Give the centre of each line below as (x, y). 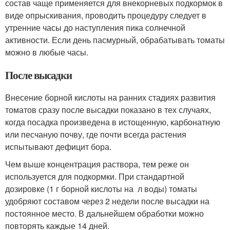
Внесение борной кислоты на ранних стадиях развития (110, 97)
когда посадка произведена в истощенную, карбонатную (113, 122)
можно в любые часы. (47, 52)
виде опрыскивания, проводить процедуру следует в (106, 15)
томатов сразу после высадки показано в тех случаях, (108, 110)
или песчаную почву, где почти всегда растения (96, 134)
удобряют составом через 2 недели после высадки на (107, 201)
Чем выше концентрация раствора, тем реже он (97, 164)
